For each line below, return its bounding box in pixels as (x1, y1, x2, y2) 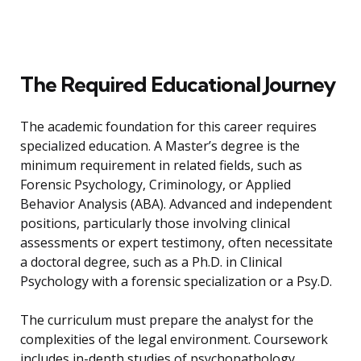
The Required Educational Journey (20, 71, 335, 98)
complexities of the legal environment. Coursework (20, 330, 328, 349)
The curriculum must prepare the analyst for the (20, 311, 313, 330)
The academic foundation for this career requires (20, 118, 317, 136)
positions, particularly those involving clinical (20, 214, 290, 233)
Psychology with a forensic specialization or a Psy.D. (20, 272, 332, 291)
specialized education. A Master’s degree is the (20, 137, 300, 156)
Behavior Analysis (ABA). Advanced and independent (20, 195, 332, 214)
